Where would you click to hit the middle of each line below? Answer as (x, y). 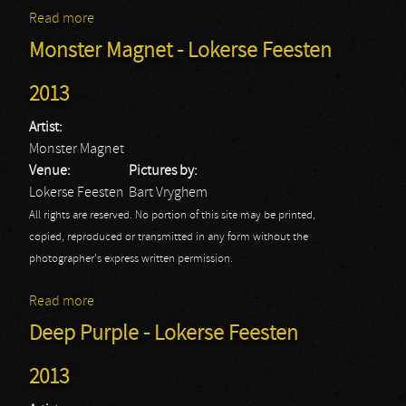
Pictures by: (164, 171)
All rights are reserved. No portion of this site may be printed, (172, 216)
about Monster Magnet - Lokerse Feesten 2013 (230, 302)
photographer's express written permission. (131, 259)
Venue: (51, 171)
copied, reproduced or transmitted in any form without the (169, 237)
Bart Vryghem (168, 193)
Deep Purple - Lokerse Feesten (164, 334)
